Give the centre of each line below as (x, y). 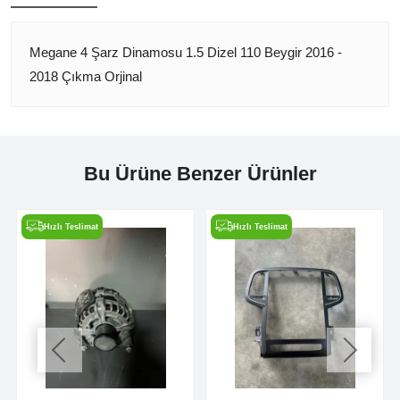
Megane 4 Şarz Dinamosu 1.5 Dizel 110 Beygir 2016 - (186, 52)
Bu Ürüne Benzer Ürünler (200, 173)
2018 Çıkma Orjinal (86, 76)
